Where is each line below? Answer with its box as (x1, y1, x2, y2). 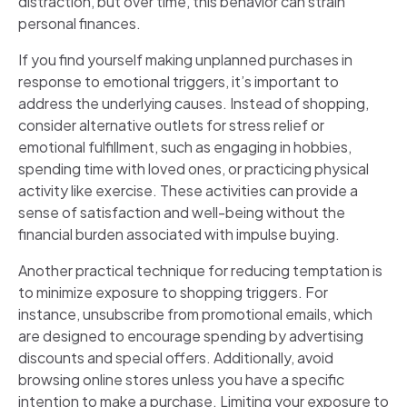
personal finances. (18, 13, 141, 33)
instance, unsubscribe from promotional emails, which (18, 303, 372, 323)
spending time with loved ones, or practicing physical (18, 158, 369, 178)
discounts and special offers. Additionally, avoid (18, 347, 333, 367)
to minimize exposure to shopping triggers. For (18, 282, 328, 302)
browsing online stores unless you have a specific (18, 369, 344, 389)
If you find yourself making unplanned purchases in (18, 49, 352, 69)
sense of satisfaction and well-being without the (18, 202, 345, 222)
